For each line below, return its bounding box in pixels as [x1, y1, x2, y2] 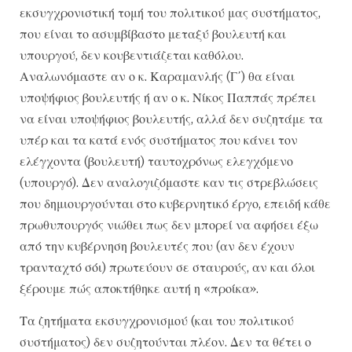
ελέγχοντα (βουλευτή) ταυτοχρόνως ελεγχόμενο [20, 152, 293, 169]
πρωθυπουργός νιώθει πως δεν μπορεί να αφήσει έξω [20, 216, 318, 233]
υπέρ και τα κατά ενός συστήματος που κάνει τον [20, 131, 298, 148]
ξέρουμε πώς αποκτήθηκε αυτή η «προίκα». [20, 280, 258, 296]
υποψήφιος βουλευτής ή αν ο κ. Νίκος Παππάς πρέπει [20, 89, 316, 105]
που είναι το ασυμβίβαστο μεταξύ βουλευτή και [20, 25, 286, 42]
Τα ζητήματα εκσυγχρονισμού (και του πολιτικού [20, 312, 294, 328]
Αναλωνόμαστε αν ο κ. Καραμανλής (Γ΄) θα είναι [20, 68, 295, 84]
